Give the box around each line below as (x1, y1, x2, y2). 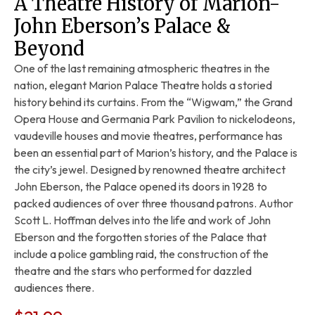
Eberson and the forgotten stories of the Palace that (14, 230, 266, 245)
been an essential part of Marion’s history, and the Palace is (14, 146, 297, 160)
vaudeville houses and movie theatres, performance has (14, 129, 283, 143)
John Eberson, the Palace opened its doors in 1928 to (14, 179, 267, 194)
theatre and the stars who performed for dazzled (14, 264, 252, 278)
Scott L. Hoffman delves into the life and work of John (14, 213, 271, 228)
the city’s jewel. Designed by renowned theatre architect (14, 162, 285, 177)
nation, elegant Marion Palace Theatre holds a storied (14, 78, 272, 93)
